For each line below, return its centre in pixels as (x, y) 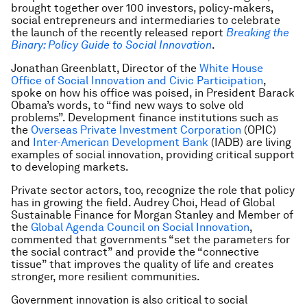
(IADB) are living (250, 142)
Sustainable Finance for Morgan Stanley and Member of (152, 215)
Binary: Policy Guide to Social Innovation (111, 45)
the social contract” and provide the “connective (135, 252)
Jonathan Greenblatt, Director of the (105, 68)
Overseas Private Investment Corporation (136, 130)
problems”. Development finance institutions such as (145, 118)
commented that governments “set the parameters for (150, 240)
